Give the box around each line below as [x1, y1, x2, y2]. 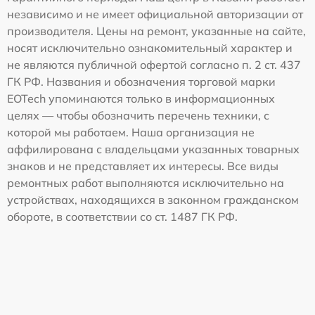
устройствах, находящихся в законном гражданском [7, 193, 299, 207]
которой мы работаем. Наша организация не [7, 125, 255, 139]
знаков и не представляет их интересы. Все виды [7, 159, 278, 173]
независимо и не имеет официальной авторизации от [7, 7, 303, 21]
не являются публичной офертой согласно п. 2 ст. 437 [7, 58, 301, 72]
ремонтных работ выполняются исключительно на [7, 176, 284, 190]
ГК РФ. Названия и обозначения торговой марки [7, 75, 276, 89]
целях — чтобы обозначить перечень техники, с [7, 108, 269, 122]
